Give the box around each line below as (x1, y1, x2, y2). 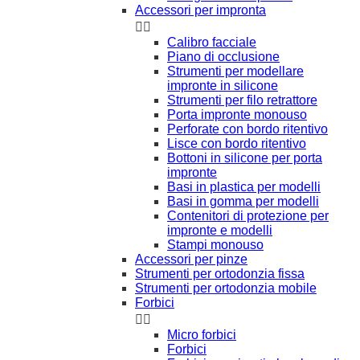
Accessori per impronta (135, 2, 266, 17)
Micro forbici (167, 327, 236, 342)
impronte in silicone (167, 78, 278, 92)
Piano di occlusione (167, 49, 280, 63)
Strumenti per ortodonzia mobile (135, 280, 317, 295)
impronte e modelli (167, 223, 272, 237)
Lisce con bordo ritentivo (167, 136, 306, 150)
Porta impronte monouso (167, 107, 307, 121)
